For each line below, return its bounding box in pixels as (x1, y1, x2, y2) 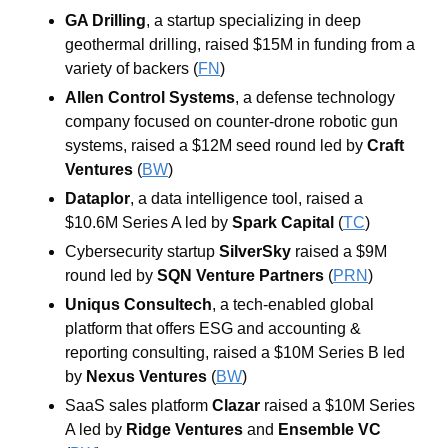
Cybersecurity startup (65, 242, 219, 260)
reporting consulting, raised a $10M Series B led (65, 343, 405, 361)
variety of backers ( (65, 59, 198, 77)
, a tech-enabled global (212, 295, 374, 313)
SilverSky (219, 242, 291, 260)
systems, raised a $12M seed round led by (65, 136, 367, 154)
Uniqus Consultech (65, 295, 212, 313)
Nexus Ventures (86, 367, 207, 385)
